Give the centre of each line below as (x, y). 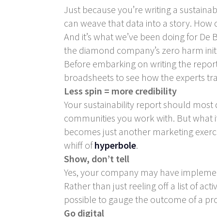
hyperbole (115, 145)
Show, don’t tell (97, 158)
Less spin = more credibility (120, 91)
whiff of (79, 145)
